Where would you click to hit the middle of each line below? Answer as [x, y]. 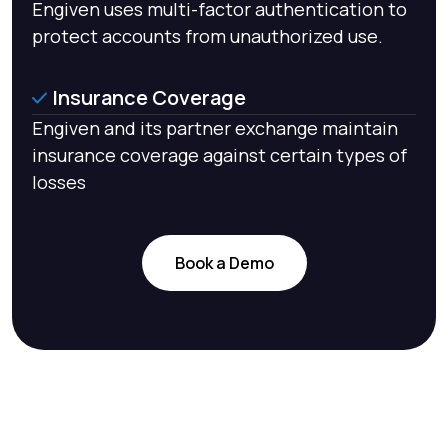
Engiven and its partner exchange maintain [215, 128]
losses [59, 182]
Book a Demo [224, 263]
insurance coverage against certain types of [219, 155]
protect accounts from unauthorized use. [207, 36]
